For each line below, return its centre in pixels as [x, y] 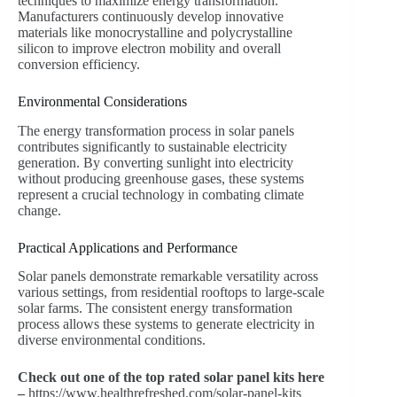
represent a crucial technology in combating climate [161, 194]
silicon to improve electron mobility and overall [149, 48]
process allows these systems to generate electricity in [166, 324]
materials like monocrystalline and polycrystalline [155, 32]
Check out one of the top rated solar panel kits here [171, 378]
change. [39, 210]
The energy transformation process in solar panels [156, 130]
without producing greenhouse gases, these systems [161, 178]
